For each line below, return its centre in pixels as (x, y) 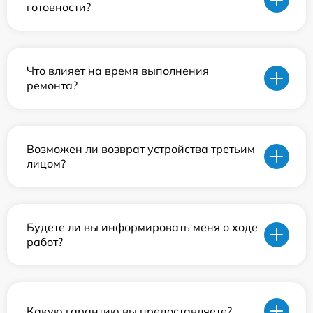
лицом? (46, 164)
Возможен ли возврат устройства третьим (141, 149)
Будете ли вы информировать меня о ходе (142, 227)
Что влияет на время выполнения (118, 71)
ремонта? (52, 86)
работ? (45, 242)
